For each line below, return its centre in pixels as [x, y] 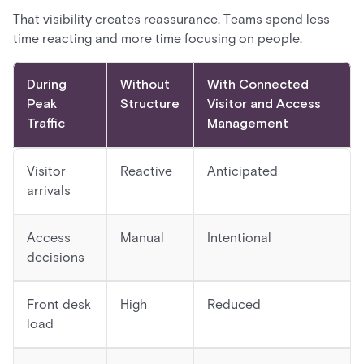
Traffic [46, 124]
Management [248, 124]
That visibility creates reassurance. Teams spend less [171, 19]
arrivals [49, 191]
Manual [142, 238]
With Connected [258, 85]
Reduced [234, 304]
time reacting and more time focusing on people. [158, 39]
